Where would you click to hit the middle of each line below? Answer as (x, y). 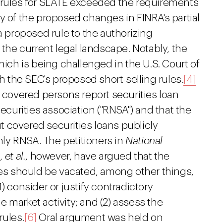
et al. (15, 156)
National (144, 141)
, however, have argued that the (98, 156)
